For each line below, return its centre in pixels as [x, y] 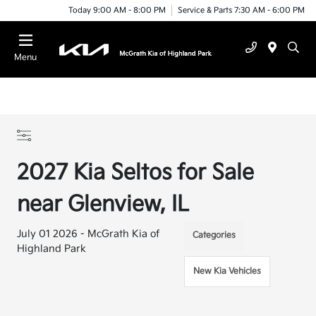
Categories [214, 235]
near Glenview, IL [103, 205]
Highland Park [52, 249]
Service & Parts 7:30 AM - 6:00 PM [241, 10]
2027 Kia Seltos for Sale [136, 173]
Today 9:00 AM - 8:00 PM [117, 10]
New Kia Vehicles [227, 271]
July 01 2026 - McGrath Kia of [89, 234]
